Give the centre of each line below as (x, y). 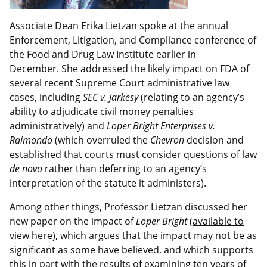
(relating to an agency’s (193, 97)
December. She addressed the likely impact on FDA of (129, 69)
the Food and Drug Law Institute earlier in (103, 55)
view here (31, 236)
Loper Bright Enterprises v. (161, 126)
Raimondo (31, 140)
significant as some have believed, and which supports (131, 250)
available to (218, 221)
